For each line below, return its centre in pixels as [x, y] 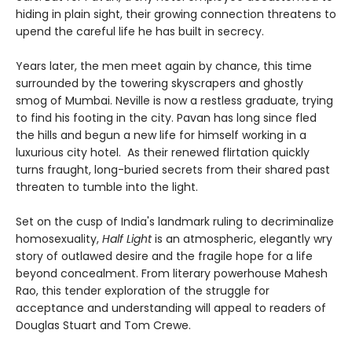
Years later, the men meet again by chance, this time [164, 66]
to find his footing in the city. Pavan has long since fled [166, 118]
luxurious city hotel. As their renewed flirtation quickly [163, 153]
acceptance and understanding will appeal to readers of [171, 308]
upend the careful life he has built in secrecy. [140, 32]
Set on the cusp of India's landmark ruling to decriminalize [175, 222]
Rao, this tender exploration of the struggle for [143, 291]
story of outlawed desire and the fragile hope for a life [164, 257]
